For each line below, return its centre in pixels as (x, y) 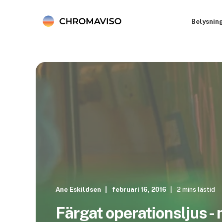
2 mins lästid (196, 190)
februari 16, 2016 (139, 190)
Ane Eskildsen (78, 190)
